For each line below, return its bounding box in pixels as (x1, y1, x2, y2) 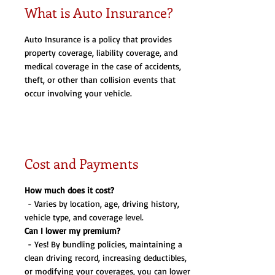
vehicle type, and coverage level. (25, 212, 144, 222)
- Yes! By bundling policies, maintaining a (25, 239, 182, 249)
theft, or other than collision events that (25, 74, 176, 85)
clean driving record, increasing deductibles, (25, 252, 187, 263)
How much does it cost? (25, 185, 114, 195)
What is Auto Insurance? (25, 3, 173, 21)
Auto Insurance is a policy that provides (25, 34, 172, 44)
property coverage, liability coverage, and (25, 47, 177, 58)
